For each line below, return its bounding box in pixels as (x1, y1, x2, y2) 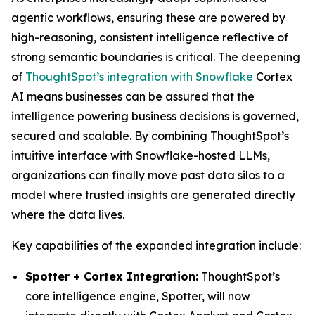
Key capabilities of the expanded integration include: (11, 238, 301, 252)
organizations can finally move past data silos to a (11, 168, 285, 182)
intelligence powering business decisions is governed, (11, 109, 299, 123)
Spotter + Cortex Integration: (25, 269, 198, 283)
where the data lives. (11, 207, 124, 221)
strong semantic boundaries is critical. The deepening (11, 50, 300, 64)
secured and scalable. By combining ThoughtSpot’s (11, 129, 289, 143)
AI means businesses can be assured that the (11, 89, 255, 103)
